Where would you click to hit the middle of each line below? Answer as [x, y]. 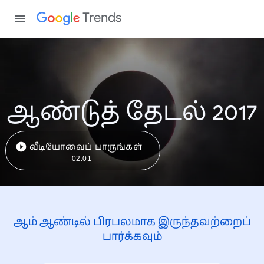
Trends [102, 17]
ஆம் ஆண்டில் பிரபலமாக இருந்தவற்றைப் [132, 221]
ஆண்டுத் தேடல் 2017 [132, 111]
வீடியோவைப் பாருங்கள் [86, 146]
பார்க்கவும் [132, 236]
